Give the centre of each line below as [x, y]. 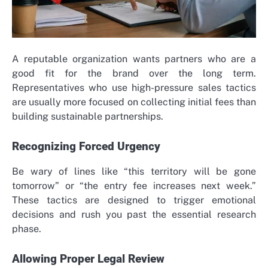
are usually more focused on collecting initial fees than [134, 102]
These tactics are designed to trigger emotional [134, 200]
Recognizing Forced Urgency [86, 147]
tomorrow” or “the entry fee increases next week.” [134, 186]
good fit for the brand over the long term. [134, 73]
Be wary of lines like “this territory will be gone [134, 172]
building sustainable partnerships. [88, 116]
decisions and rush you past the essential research [134, 215]
